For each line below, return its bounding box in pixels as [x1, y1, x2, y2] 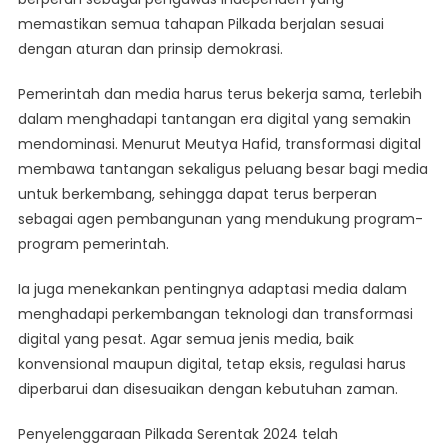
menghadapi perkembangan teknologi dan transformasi [17, 304, 413, 325]
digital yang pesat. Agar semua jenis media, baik [17, 329, 354, 350]
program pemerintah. [17, 234, 169, 255]
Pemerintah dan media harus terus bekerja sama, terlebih [17, 84, 422, 105]
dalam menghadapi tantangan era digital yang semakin [17, 109, 411, 130]
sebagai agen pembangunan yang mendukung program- [17, 209, 423, 230]
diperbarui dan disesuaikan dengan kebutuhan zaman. [17, 379, 398, 400]
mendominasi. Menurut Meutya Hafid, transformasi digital [17, 134, 421, 155]
